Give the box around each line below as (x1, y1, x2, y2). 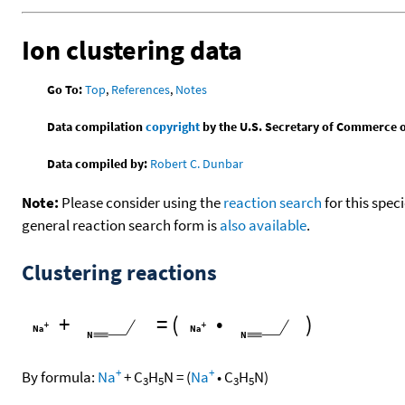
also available (220, 214, 306, 235)
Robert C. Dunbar (150, 155, 244, 172)
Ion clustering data (22, 32, 242, 67)
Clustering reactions (22, 258, 217, 287)
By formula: (22, 367, 98, 388)
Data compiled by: (47, 155, 148, 172)
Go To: (47, 80, 83, 98)
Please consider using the (59, 192, 223, 212)
